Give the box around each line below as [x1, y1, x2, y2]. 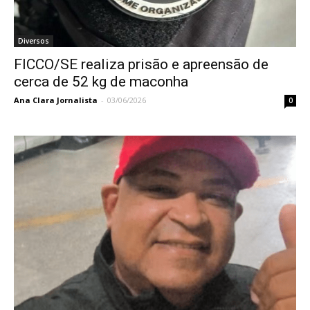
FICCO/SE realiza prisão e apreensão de [14, 56, 268, 73]
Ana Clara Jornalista [14, 95, 98, 106]
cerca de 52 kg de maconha [14, 73, 188, 91]
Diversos [18, 36, 49, 46]
